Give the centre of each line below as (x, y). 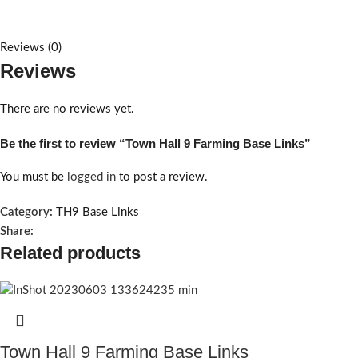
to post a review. (162, 177)
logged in (91, 177)
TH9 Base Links (97, 212)
